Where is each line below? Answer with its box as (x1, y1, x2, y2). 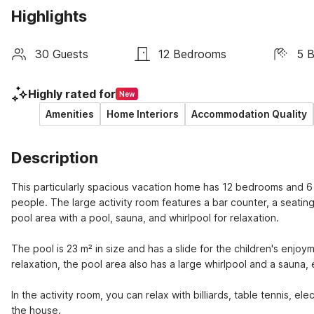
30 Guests (35, 46, 88, 61)
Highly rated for (28, 87, 116, 101)
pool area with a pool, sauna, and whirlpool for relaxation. (11, 212, 279, 224)
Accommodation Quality (191, 108, 307, 120)
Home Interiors (107, 108, 179, 120)
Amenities (46, 108, 94, 120)
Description (11, 149, 98, 167)
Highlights (11, 7, 87, 25)
